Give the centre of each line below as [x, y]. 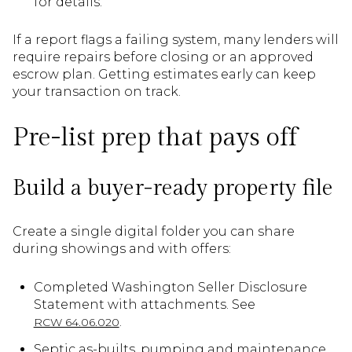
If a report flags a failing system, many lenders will [176, 40]
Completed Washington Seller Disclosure [170, 287]
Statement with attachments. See [144, 304]
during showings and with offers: [122, 249]
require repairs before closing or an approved [163, 57]
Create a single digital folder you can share [154, 232]
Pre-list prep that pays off [155, 137]
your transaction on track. [97, 92]
